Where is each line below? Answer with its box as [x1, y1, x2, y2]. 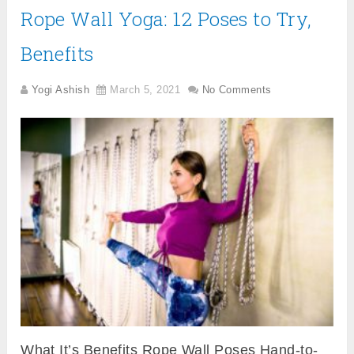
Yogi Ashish [32, 83, 89, 96]
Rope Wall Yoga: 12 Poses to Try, [21, 6, 312, 32]
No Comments [201, 83, 272, 96]
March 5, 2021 [110, 83, 181, 96]
